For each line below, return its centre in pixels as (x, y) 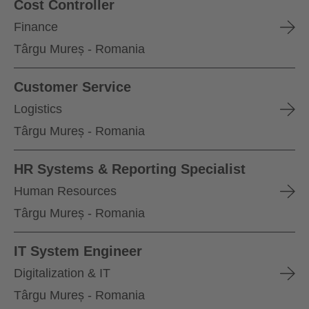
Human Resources (65, 191)
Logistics (38, 109)
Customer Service (72, 87)
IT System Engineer (78, 251)
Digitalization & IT (62, 273)
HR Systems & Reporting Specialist (130, 169)
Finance (36, 27)
